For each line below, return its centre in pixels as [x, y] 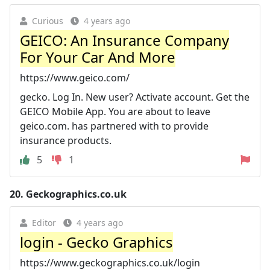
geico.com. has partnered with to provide [114, 126]
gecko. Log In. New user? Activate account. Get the [135, 97]
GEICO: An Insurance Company [124, 40]
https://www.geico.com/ [75, 77]
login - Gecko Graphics [96, 242]
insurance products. [66, 140]
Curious [48, 20]
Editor [44, 222]
